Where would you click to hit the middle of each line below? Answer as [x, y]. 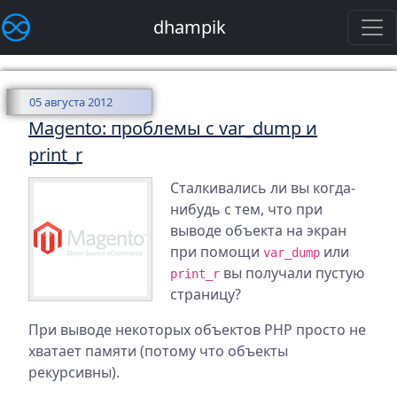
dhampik [190, 27]
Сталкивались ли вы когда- [263, 188]
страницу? [206, 294]
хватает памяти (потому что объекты [158, 351]
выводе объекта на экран [258, 230]
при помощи [217, 252]
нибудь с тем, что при [246, 209]
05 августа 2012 [71, 102]
